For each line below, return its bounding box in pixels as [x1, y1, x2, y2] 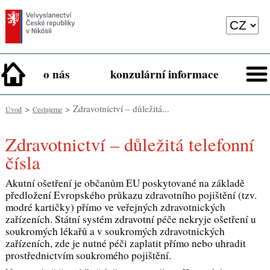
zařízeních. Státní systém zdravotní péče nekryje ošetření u [5, 212, 256, 226]
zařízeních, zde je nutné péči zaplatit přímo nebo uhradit [5, 236, 246, 250]
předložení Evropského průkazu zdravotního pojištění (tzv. [5, 187, 257, 202]
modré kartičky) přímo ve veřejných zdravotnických [5, 199, 225, 214]
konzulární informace [110, 66, 219, 83]
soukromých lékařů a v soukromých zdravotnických [5, 224, 225, 238]
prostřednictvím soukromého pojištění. [5, 248, 171, 262]
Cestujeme [32, 104, 62, 115]
